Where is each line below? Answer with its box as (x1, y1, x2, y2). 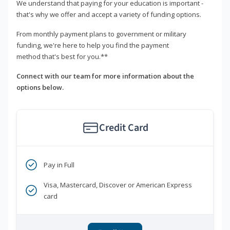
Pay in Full (44, 160, 74, 170)
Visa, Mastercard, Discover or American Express (44, 180, 192, 190)
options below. (16, 83, 64, 92)
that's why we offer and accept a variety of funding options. (16, 10, 201, 20)
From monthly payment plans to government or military (16, 29, 186, 39)
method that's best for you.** (16, 52, 108, 62)
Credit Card (99, 121, 148, 136)
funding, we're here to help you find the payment (16, 41, 169, 50)
